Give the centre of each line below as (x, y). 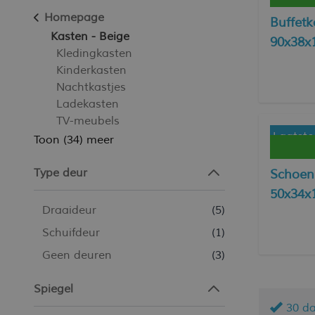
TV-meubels (88, 121)
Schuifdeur (71, 233)
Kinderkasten (91, 70)
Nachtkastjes (91, 87)
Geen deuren (77, 255)
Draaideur (69, 210)
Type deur (60, 173)
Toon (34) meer (74, 140)
